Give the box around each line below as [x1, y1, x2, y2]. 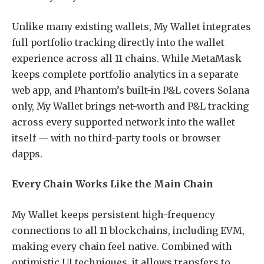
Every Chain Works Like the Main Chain [12, 178, 213, 190]
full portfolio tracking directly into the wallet [12, 36, 225, 48]
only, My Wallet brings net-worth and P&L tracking [12, 100, 249, 112]
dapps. [12, 147, 42, 160]
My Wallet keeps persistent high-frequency [12, 209, 215, 221]
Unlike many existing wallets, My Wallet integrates [12, 20, 251, 32]
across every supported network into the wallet [12, 115, 235, 128]
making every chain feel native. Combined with [12, 240, 232, 253]
